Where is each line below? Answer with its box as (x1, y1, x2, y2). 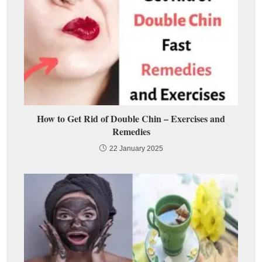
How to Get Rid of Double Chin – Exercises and (37, 111, 225, 125)
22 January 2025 (109, 144, 163, 153)
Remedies (112, 124, 150, 138)
